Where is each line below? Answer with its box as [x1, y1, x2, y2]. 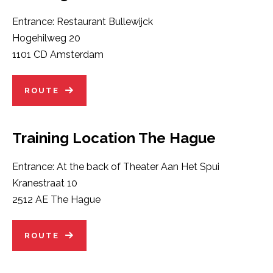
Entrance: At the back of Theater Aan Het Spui [12, 161, 219, 172]
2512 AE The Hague [12, 194, 101, 205]
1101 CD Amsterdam [12, 49, 104, 60]
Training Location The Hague [12, 129, 216, 147]
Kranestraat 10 [12, 177, 77, 189]
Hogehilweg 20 [12, 32, 80, 44]
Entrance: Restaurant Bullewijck [12, 16, 153, 27]
